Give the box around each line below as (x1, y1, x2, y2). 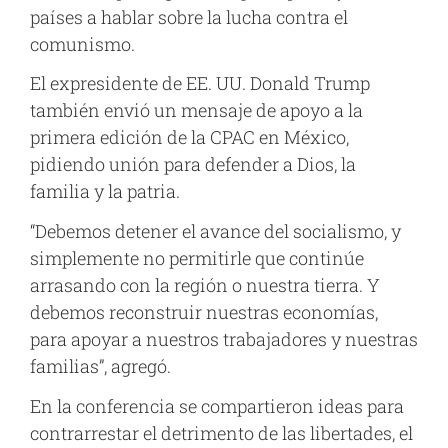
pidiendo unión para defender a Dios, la (30, 152, 356, 177)
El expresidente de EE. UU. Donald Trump (30, 71, 370, 96)
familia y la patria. (30, 179, 180, 204)
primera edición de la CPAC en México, (30, 125, 349, 150)
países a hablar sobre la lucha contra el (30, 4, 348, 29)
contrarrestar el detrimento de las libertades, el (30, 420, 413, 445)
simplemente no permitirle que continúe (30, 245, 364, 270)
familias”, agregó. (30, 353, 171, 378)
